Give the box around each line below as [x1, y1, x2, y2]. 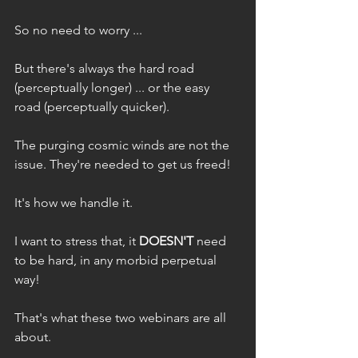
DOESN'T [139, 233, 193, 249]
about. [14, 328, 51, 344]
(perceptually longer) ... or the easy [14, 79, 213, 95]
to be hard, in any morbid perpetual [14, 252, 220, 268]
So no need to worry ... [14, 22, 142, 38]
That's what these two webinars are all [14, 309, 229, 325]
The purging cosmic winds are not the [14, 137, 233, 153]
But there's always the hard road [14, 60, 197, 76]
